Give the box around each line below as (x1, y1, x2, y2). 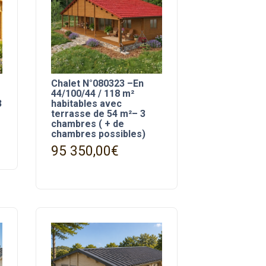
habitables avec (50, 98, 122, 110)
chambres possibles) (50, 128, 145, 140)
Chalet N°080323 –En (50, 78, 144, 90)
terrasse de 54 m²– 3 (50, 108, 145, 120)
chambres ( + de (50, 118, 124, 130)
